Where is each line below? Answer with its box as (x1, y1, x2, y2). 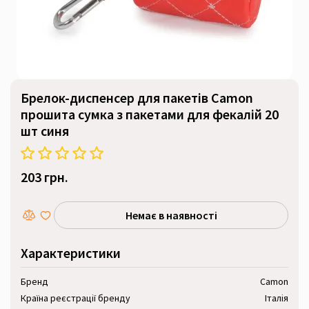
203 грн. (21, 168, 68, 186)
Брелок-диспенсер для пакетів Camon (21, 89, 253, 106)
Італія (265, 292, 288, 304)
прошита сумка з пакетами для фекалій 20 (21, 106, 279, 123)
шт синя (21, 122, 69, 139)
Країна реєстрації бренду (21, 292, 130, 304)
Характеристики (21, 244, 121, 261)
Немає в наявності (125, 208, 217, 222)
